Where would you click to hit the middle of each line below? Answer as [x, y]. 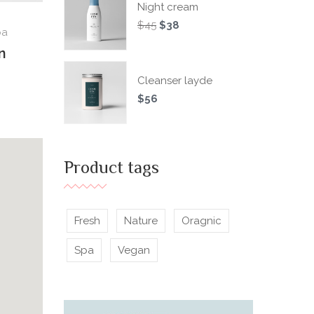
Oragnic [202, 221]
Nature [141, 221]
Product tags [111, 169]
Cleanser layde [175, 81]
